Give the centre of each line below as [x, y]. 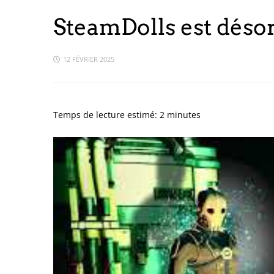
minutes [183, 115]
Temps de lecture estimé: [106, 115]
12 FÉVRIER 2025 [89, 59]
